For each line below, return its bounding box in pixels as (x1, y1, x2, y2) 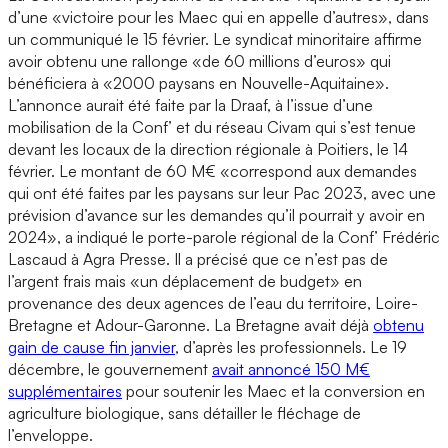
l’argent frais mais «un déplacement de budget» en (8, 270, 362, 291)
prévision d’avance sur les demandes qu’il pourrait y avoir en (8, 204, 425, 225)
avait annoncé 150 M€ (212, 358, 370, 379)
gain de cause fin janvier (8, 336, 175, 357)
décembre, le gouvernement (8, 358, 212, 379)
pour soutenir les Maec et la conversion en (122, 380, 425, 401)
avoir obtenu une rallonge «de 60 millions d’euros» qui (8, 50, 391, 71)
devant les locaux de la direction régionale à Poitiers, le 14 (8, 138, 408, 159)
